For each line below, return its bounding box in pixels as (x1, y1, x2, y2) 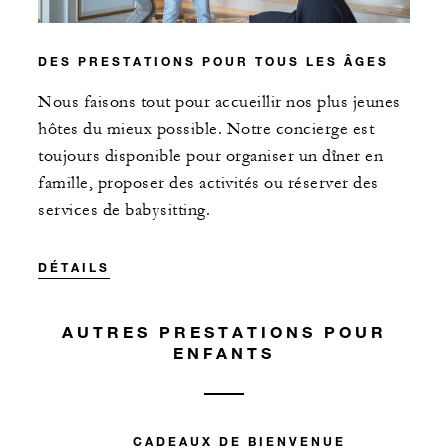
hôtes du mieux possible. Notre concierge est (38, 118, 374, 139)
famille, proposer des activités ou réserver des (38, 172, 379, 193)
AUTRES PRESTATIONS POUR (61, 321, 387, 341)
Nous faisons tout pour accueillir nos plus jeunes (38, 91, 401, 112)
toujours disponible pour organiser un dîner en (38, 145, 383, 166)
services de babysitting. (38, 199, 210, 220)
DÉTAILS (38, 258, 110, 275)
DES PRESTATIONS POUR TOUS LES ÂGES (38, 52, 389, 69)
